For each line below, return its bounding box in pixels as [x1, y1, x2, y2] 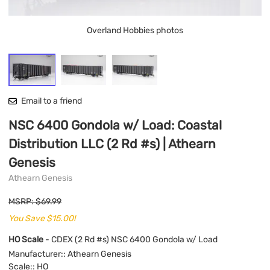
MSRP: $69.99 [8, 196, 61, 207]
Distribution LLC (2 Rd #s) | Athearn [8, 136, 216, 152]
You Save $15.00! [8, 213, 75, 224]
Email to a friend [21, 96, 82, 107]
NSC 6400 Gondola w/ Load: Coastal [8, 118, 222, 133]
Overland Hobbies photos [87, 25, 183, 36]
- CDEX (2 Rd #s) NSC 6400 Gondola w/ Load [45, 234, 218, 245]
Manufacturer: [8, 249, 63, 260]
